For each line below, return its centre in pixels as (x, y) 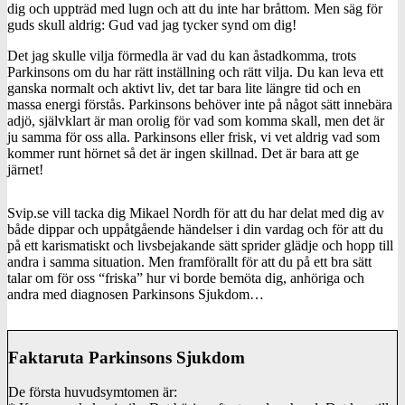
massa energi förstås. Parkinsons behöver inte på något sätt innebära (200, 104)
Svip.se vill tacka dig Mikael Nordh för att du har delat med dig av (196, 213)
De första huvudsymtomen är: (93, 392)
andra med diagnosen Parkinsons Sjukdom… (136, 294)
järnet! (25, 170)
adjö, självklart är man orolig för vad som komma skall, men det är (196, 121)
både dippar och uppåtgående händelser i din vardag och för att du (195, 229)
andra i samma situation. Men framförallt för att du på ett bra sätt (189, 262)
